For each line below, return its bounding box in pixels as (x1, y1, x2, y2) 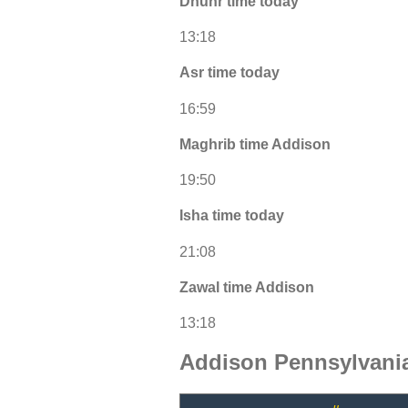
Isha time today (179, 208, 284, 224)
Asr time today (179, 65, 280, 81)
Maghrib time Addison (179, 136, 331, 152)
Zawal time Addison (179, 279, 314, 295)
